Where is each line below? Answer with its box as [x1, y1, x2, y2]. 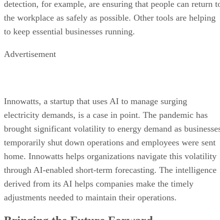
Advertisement [4, 49, 56, 59]
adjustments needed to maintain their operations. [4, 192, 177, 202]
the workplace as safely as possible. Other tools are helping [4, 12, 216, 23]
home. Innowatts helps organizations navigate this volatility [4, 151, 217, 161]
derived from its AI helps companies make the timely [4, 178, 193, 189]
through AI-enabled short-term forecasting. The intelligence [4, 165, 217, 175]
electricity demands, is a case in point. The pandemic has [4, 110, 208, 120]
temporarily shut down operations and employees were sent [4, 137, 216, 147]
